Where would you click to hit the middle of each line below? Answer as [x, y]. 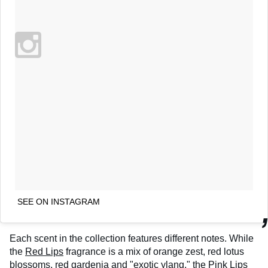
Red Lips [44, 252]
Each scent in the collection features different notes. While [132, 239]
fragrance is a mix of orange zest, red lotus [154, 252]
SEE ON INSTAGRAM [59, 202]
